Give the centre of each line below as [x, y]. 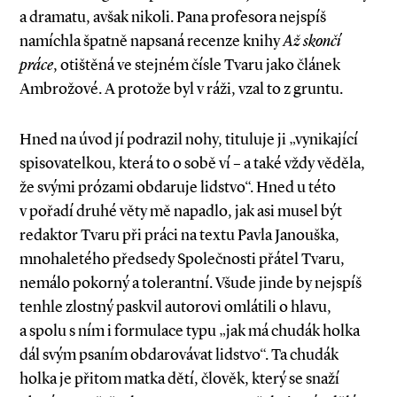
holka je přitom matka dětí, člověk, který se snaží [179, 378]
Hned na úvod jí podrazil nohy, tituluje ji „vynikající [189, 139]
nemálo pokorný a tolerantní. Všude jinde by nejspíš [191, 283]
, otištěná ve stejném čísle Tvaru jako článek [197, 65]
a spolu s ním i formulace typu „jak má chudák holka [190, 331]
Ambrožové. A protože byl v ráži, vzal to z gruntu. [181, 89]
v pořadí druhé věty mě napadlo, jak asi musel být [181, 211]
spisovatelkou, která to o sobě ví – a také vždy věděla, [192, 163]
